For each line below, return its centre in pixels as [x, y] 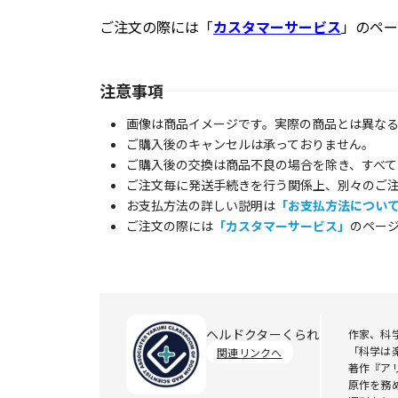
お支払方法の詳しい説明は [201, 205]
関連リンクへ [250, 352]
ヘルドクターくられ [263, 334]
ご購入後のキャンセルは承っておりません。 [250, 144]
